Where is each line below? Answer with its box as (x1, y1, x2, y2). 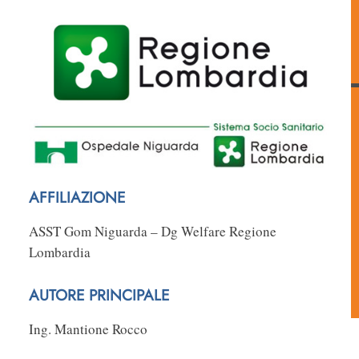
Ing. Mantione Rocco (29, 320, 147, 339)
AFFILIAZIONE (29, 187, 125, 209)
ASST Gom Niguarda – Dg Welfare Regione (29, 222, 276, 241)
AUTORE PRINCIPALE (29, 284, 169, 307)
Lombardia (29, 243, 91, 262)
